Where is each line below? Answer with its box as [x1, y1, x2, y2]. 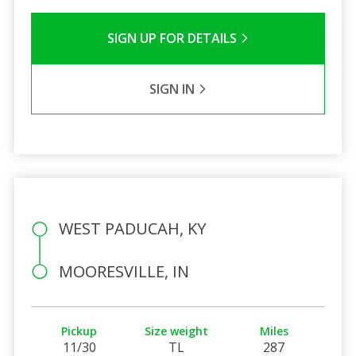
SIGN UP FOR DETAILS [106, 29, 240, 47]
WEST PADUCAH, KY [58, 217, 206, 239]
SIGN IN [149, 79, 198, 98]
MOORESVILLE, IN [58, 260, 189, 282]
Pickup [61, 323, 98, 339]
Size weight [145, 323, 209, 339]
